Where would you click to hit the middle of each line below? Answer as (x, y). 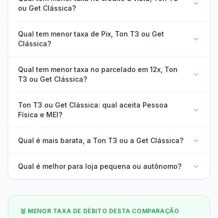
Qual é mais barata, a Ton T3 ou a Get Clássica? (101, 140)
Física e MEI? (40, 115)
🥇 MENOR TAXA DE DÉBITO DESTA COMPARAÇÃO (100, 211)
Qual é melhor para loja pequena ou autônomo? (100, 166)
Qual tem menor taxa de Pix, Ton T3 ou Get (91, 34)
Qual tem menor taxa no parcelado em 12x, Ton (98, 69)
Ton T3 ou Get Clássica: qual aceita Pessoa (93, 105)
